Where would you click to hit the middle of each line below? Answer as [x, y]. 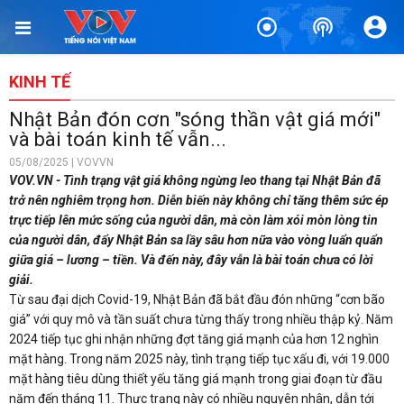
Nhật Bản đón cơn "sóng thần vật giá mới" [195, 119]
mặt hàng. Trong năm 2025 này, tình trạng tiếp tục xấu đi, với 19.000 [199, 359]
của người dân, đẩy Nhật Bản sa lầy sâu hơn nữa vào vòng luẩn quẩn [196, 240]
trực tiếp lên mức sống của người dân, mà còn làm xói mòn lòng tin [193, 220]
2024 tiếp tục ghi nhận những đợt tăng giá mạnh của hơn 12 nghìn [194, 339]
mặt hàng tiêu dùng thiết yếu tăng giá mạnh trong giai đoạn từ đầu [196, 379]
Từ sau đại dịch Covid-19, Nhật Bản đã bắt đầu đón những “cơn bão [197, 299]
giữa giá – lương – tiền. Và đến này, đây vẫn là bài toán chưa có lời [191, 260]
